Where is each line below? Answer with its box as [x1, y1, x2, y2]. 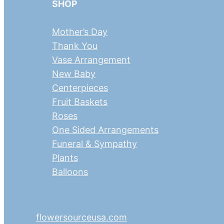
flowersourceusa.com [36, 212, 127, 223]
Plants [52, 152, 78, 163]
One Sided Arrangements [52, 124, 158, 135]
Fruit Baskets [52, 96, 107, 107]
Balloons [52, 166, 88, 177]
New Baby [52, 68, 95, 79]
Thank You [52, 40, 97, 51]
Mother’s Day [52, 26, 107, 37]
